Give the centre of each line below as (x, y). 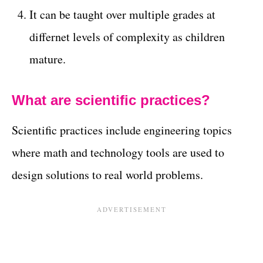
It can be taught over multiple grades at (122, 14)
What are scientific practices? (111, 100)
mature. (48, 59)
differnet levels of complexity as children (127, 37)
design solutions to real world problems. (107, 175)
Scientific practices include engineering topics (122, 130)
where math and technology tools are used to (118, 152)
